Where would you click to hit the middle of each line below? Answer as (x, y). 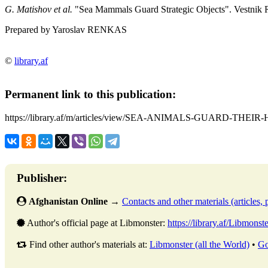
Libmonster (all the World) (200, 244)
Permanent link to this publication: (90, 95)
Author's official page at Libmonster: (96, 223)
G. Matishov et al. (39, 9)
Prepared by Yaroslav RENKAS (66, 29)
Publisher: (42, 178)
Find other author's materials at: (88, 244)
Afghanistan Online (68, 201)
